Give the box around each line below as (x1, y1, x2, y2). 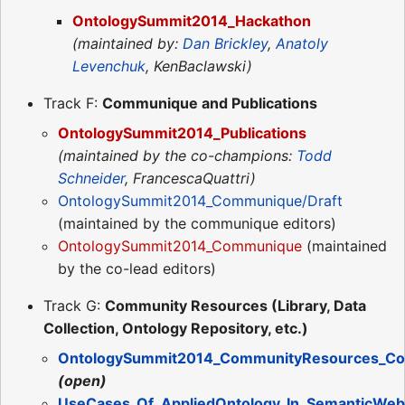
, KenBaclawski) (146, 56, 252, 75)
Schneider (58, 168, 125, 187)
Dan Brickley (183, 33, 268, 52)
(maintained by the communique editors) (58, 213, 336, 232)
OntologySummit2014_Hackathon (72, 11, 311, 30)
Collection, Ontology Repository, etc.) (43, 318, 308, 337)
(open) (58, 371, 107, 390)
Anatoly (276, 33, 328, 52)
